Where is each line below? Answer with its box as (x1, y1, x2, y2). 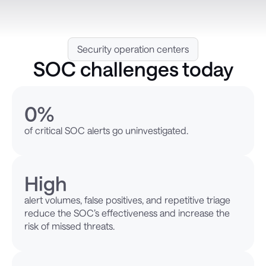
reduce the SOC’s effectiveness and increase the (24, 207, 230, 218)
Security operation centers (77, 43, 189, 55)
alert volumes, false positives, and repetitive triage (24, 194, 230, 205)
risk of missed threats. (24, 220, 115, 232)
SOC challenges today (33, 57, 233, 81)
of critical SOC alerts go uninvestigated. (24, 125, 188, 136)
